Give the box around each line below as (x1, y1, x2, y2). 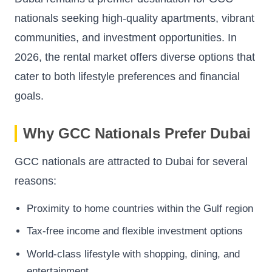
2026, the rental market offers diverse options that (15, 50, 255, 63)
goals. (15, 89, 44, 102)
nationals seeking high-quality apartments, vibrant (15, 12, 254, 24)
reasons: (15, 174, 56, 187)
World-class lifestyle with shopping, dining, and (27, 248, 240, 260)
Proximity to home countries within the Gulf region (27, 202, 253, 214)
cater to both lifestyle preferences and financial (15, 70, 240, 83)
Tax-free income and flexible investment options (27, 225, 243, 237)
